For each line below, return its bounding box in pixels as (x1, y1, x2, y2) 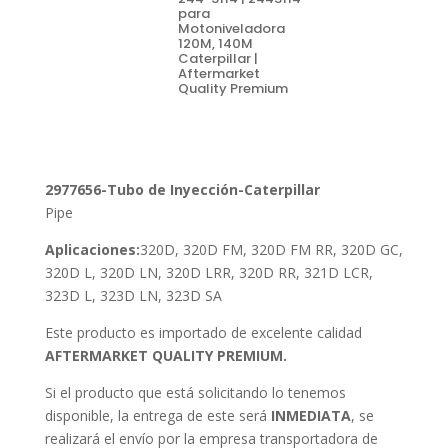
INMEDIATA (270, 405, 351, 425)
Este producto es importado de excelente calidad (44, 322, 362, 342)
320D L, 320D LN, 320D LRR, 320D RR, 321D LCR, (44, 262, 373, 282)
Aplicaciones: (44, 239, 140, 259)
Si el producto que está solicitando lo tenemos (44, 382, 346, 402)
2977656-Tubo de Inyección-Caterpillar (44, 179, 320, 199)
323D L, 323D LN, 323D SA (44, 285, 222, 305)
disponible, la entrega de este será (44, 405, 271, 425)
